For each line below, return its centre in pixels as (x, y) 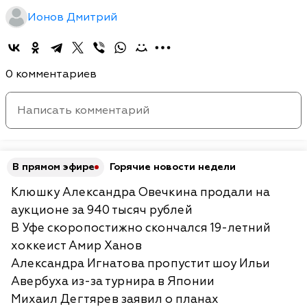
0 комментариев (51, 74)
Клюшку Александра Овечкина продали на (140, 192)
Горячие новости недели (173, 167)
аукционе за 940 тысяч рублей (102, 210)
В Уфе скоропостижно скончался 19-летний (141, 228)
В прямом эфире (53, 167)
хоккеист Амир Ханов (76, 246)
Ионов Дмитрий (72, 17)
